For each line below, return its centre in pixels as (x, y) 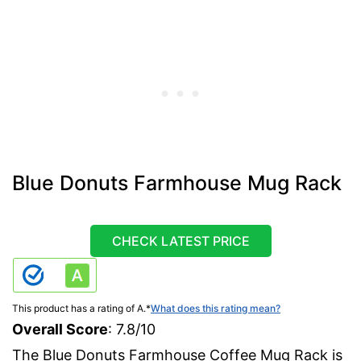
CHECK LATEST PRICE (180, 241)
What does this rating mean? (216, 309)
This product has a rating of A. (79, 309)
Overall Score (60, 330)
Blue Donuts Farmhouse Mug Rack (177, 183)
